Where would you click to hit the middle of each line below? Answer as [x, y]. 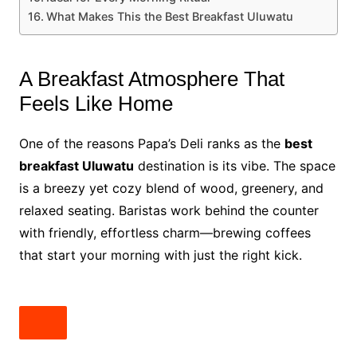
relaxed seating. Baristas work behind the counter [169, 210]
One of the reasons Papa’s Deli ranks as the [151, 143]
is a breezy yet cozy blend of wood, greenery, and [171, 188]
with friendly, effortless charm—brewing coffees [165, 233]
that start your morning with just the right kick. [160, 255]
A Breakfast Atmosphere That [151, 79]
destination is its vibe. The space [234, 166]
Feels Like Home [96, 104]
